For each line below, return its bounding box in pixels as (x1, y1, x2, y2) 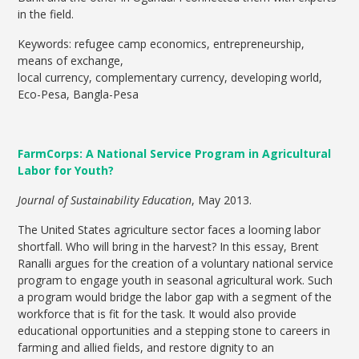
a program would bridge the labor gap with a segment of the (18, 289, 333, 305)
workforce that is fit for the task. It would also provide (18, 306, 297, 322)
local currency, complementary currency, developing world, (18, 70, 323, 86)
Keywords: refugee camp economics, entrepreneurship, (18, 36, 305, 52)
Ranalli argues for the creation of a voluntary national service (18, 256, 334, 272)
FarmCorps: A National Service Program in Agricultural (18, 146, 332, 162)
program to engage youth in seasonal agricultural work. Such (18, 272, 333, 288)
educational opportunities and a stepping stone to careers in (18, 323, 331, 339)
